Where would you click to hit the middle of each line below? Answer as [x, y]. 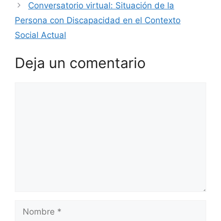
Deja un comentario [80, 63]
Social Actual [40, 35]
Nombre [30, 206]
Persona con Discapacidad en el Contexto [98, 20]
